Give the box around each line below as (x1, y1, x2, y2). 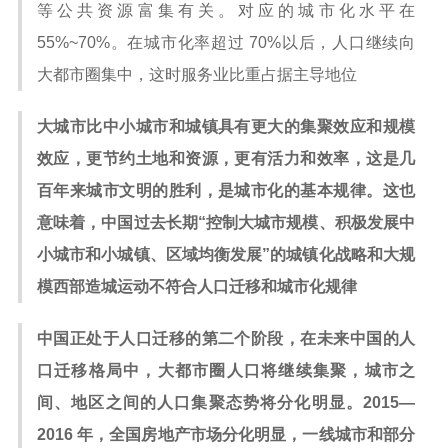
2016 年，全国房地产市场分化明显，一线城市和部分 (37, 426, 415, 443)
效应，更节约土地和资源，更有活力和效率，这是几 (37, 150, 415, 167)
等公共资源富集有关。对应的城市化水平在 (37, 2, 415, 19)
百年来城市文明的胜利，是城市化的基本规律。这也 (37, 182, 415, 199)
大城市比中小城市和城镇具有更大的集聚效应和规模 (37, 118, 415, 135)
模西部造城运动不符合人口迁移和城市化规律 (37, 278, 357, 295)
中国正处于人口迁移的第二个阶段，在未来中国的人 (37, 330, 415, 347)
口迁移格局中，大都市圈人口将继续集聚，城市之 (37, 362, 415, 379)
